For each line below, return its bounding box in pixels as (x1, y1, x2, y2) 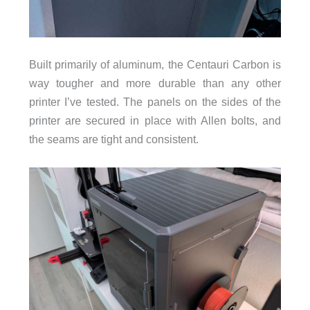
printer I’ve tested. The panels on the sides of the (28, 95, 282, 109)
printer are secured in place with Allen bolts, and (28, 114, 282, 127)
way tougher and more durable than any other (28, 77, 282, 90)
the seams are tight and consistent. (28, 133, 199, 146)
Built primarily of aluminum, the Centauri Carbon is (28, 58, 282, 71)
